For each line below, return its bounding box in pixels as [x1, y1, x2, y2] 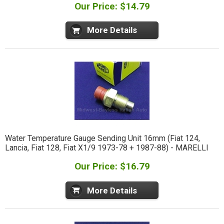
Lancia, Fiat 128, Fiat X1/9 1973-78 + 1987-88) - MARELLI [4, 142, 208, 152]
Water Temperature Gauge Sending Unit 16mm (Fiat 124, [4, 133, 200, 143]
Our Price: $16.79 [74, 160, 150, 172]
